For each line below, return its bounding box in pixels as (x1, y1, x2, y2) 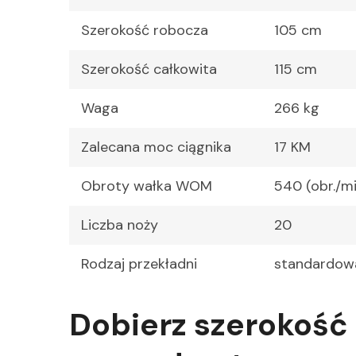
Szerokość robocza (81, 21, 208, 41)
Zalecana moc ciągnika (81, 137, 231, 157)
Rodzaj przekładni (81, 254, 197, 274)
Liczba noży (81, 215, 158, 235)
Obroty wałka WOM (81, 176, 212, 196)
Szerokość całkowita (81, 60, 217, 79)
